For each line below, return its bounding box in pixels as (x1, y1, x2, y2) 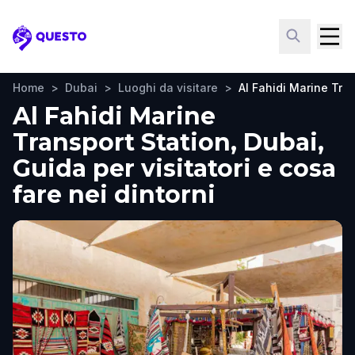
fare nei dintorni (13, 180, 216, 209)
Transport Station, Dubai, (13, 128, 324, 157)
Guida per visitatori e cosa (13, 154, 336, 183)
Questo (12, 37, 60, 55)
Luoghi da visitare (118, 81, 218, 94)
